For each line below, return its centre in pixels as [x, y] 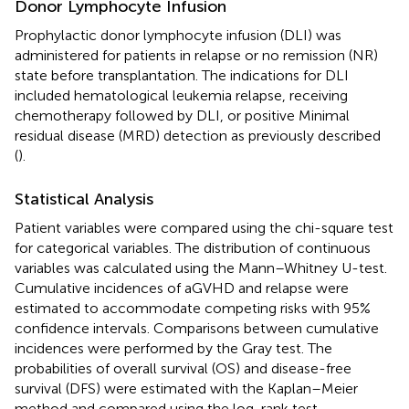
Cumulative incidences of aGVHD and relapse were [182, 288]
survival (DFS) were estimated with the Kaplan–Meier [186, 389]
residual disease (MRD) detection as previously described [198, 136]
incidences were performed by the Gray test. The [173, 349]
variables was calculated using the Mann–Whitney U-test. [201, 268]
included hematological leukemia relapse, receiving [181, 96]
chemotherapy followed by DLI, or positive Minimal [182, 116]
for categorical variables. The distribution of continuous [193, 248]
